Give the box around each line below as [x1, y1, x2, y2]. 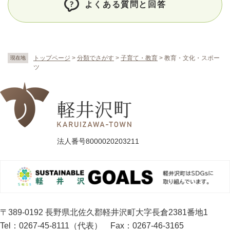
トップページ [33, 54, 70, 62]
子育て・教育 [121, 54, 158, 62]
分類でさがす [77, 54, 114, 62]
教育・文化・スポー [164, 54, 220, 62]
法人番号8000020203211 [57, 137, 139, 145]
